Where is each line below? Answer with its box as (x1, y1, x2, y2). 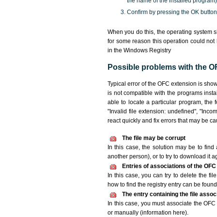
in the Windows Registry (108, 47, 171, 54)
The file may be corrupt (122, 135, 186, 141)
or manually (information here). (108, 209, 188, 216)
